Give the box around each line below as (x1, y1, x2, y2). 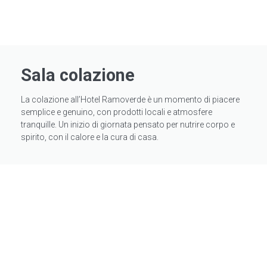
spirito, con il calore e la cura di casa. (21, 132, 159, 142)
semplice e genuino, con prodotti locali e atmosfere (21, 107, 212, 117)
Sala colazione (21, 65, 135, 86)
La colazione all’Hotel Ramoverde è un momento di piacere (21, 95, 240, 105)
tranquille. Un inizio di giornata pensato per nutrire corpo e (21, 120, 235, 130)
